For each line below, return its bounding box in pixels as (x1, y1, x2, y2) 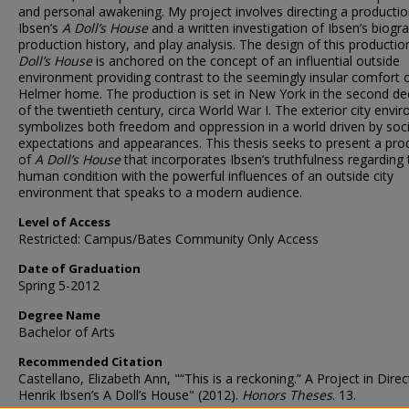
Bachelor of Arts (18, 323, 115, 341)
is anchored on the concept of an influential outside (92, 52, 400, 69)
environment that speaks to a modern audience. (18, 184, 302, 201)
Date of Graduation (18, 260, 141, 277)
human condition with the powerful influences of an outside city (18, 167, 393, 184)
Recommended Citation (18, 353, 163, 370)
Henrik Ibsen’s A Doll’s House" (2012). (18, 386, 242, 404)
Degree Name (18, 307, 100, 323)
